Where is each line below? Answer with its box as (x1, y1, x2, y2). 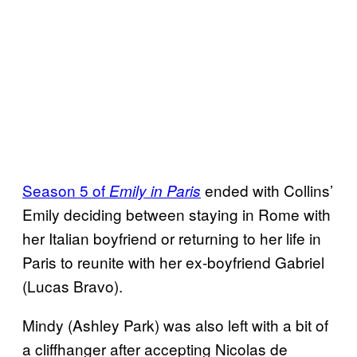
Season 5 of (22, 178, 109, 201)
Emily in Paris (109, 179, 201, 201)
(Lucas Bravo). (22, 274, 123, 296)
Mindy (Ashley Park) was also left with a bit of (22, 313, 328, 335)
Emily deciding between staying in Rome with (22, 202, 331, 225)
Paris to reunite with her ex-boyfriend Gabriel (22, 250, 324, 273)
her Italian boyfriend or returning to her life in (22, 226, 321, 249)
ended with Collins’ (205, 178, 333, 201)
